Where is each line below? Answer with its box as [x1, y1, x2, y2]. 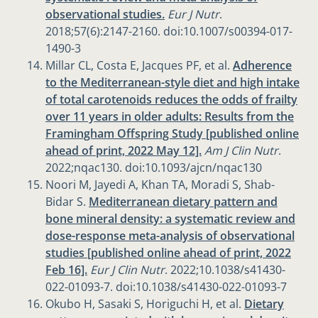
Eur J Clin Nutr [90, 262, 165, 278]
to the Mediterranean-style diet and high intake [45, 75, 300, 91]
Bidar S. [45, 194, 89, 210]
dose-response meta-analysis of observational [45, 228, 295, 244]
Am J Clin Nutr [204, 143, 278, 159]
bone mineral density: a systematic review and [45, 211, 295, 227]
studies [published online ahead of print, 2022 [45, 245, 291, 261]
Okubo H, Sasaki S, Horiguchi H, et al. [45, 296, 244, 312]
